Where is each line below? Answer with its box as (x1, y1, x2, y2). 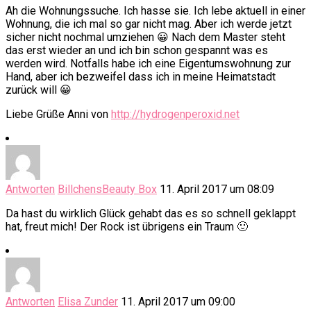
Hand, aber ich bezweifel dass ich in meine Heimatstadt (6, 70, 276, 84)
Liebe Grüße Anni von (6, 108, 111, 121)
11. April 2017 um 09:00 (121, 295, 235, 309)
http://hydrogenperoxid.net (111, 108, 239, 121)
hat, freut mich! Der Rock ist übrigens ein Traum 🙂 (6, 220, 248, 234)
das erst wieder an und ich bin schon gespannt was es (6, 44, 268, 58)
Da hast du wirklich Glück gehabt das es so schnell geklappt (6, 207, 296, 221)
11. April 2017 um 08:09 (160, 183, 274, 196)
